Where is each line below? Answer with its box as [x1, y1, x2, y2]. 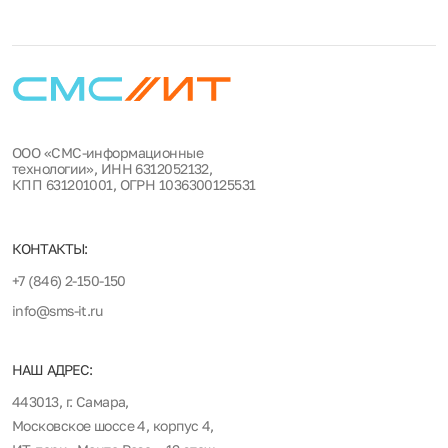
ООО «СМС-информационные [12, 144, 204, 161]
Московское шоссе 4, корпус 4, [12, 417, 214, 434]
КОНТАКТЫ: [12, 240, 88, 257]
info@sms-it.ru [12, 302, 103, 319]
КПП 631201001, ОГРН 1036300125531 [12, 176, 256, 193]
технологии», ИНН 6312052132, [12, 160, 213, 177]
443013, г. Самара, [12, 393, 129, 410]
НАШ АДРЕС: [12, 361, 93, 378]
